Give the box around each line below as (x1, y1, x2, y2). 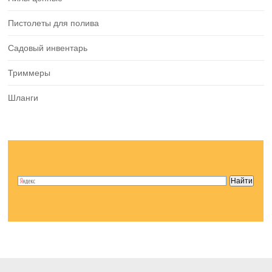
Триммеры (8, 68, 51, 78)
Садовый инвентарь (8, 43, 88, 53)
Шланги (8, 93, 39, 103)
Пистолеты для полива (8, 18, 100, 29)
